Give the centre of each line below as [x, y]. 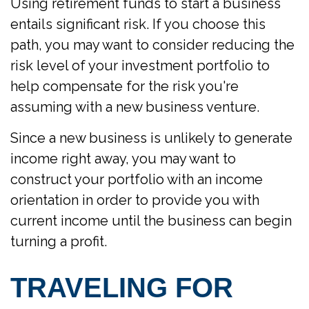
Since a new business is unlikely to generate [151, 138]
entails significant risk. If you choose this [138, 24]
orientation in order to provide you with [135, 200]
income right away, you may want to [123, 158]
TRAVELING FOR [122, 287]
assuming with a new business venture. [135, 107]
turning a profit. [59, 241]
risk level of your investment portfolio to [140, 65]
